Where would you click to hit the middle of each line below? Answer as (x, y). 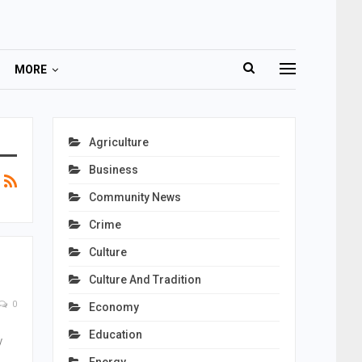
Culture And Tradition (145, 280)
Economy (114, 307)
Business (113, 170)
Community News (135, 197)
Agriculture (118, 142)
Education (115, 335)
